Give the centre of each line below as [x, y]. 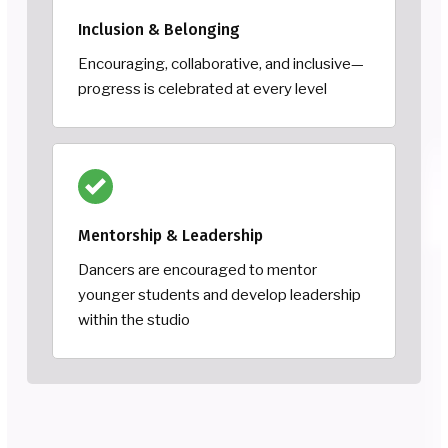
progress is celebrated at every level [202, 88]
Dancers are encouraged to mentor [197, 269]
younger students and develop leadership [219, 294]
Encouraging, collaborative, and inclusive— [221, 63]
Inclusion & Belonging [159, 29]
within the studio [134, 319]
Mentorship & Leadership [170, 235]
